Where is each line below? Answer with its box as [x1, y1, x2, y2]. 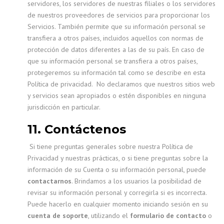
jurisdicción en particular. [27, 102, 102, 111]
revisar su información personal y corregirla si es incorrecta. [27, 188, 206, 197]
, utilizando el [88, 211, 130, 220]
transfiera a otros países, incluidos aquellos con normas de [27, 33, 203, 42]
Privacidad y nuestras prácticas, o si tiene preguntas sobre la [27, 153, 208, 162]
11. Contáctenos [27, 122, 129, 136]
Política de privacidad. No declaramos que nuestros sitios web [27, 79, 215, 88]
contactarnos [27, 176, 71, 185]
